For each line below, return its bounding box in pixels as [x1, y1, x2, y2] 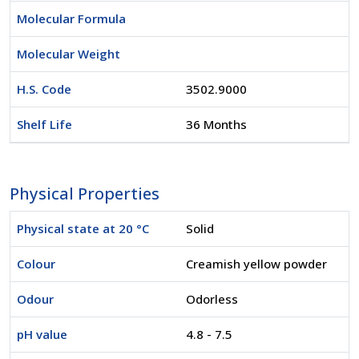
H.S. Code [17, 81, 71, 98]
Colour [17, 256, 55, 272]
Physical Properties [10, 182, 159, 205]
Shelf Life [17, 116, 72, 133]
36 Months [186, 116, 247, 133]
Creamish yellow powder [186, 256, 327, 272]
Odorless [186, 291, 238, 308]
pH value [17, 326, 67, 343]
